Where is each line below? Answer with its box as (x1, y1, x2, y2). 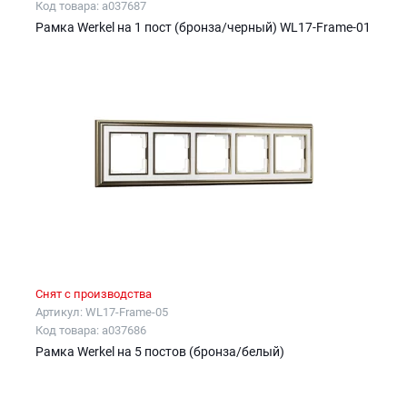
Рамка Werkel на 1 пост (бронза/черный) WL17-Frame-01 (35, 20, 371, 35)
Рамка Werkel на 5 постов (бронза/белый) (35, 343, 284, 359)
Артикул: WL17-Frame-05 (35, 304, 168, 319)
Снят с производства (35, 286, 152, 301)
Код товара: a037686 (35, 323, 146, 337)
